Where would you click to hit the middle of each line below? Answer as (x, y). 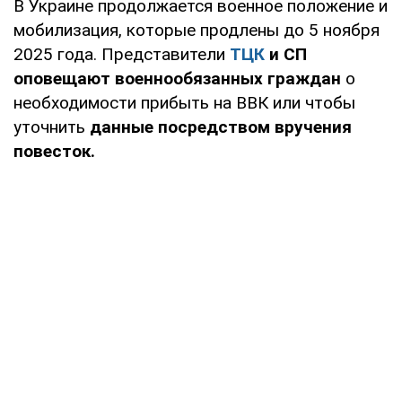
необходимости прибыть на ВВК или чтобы (184, 102)
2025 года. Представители (122, 54)
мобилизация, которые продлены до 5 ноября (197, 30)
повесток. (54, 151)
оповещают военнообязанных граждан (179, 78)
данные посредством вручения (218, 127)
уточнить (49, 127)
